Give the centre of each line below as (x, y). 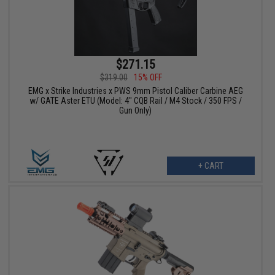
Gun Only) (136, 110)
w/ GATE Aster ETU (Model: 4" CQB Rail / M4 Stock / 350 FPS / (135, 100)
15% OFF (148, 77)
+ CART (211, 165)
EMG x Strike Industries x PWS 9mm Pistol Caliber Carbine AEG (135, 91)
